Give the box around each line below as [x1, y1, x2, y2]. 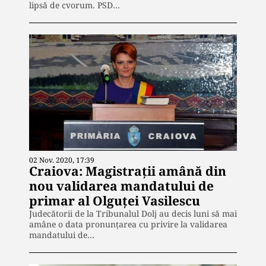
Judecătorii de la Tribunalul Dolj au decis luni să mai [29, 208, 237, 220]
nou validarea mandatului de [29, 178, 214, 195]
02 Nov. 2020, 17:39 [29, 155, 94, 166]
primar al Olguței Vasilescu [29, 192, 200, 210]
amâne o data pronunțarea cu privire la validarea [29, 218, 227, 230]
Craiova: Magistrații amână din [29, 163, 226, 180]
